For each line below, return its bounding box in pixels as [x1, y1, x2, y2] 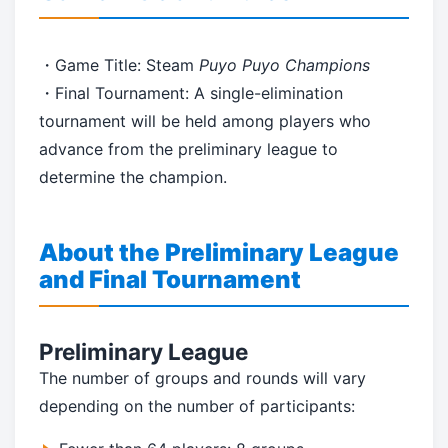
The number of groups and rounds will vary [39, 368, 366, 389]
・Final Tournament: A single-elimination [39, 83, 343, 104]
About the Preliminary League [39, 238, 399, 268]
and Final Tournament [39, 265, 301, 295]
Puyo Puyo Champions [199, 55, 370, 76]
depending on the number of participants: [39, 396, 355, 417]
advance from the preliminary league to [39, 139, 338, 160]
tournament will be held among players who [39, 111, 371, 132]
